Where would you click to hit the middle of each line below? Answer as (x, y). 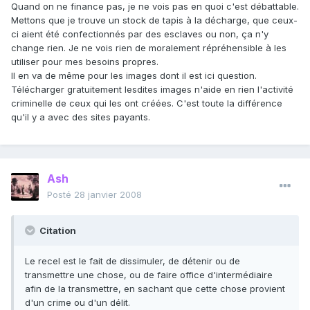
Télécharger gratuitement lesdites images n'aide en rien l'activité (152, 90)
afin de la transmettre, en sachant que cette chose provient (155, 289)
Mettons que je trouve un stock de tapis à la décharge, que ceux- (154, 20)
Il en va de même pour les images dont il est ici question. (134, 76)
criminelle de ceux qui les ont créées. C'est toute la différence (147, 103)
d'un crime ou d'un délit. (77, 303)
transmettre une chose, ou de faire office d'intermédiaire (149, 275)
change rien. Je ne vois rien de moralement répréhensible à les (149, 48)
